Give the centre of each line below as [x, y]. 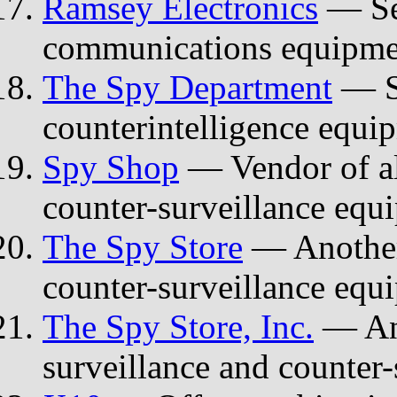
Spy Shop [111, 167]
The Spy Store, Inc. [178, 326]
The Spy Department [187, 87]
